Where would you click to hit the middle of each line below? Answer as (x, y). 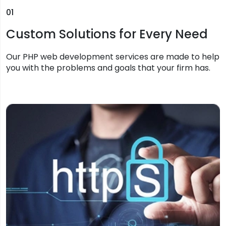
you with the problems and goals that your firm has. (108, 68)
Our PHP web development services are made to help (113, 56)
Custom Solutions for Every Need (107, 34)
